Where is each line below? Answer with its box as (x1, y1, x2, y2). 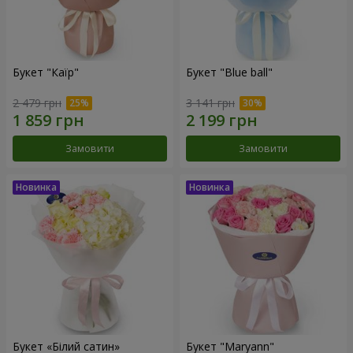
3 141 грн (186, 95, 235, 110)
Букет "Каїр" (13, 65, 79, 80)
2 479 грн (13, 95, 61, 110)
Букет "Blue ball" (186, 65, 273, 80)
